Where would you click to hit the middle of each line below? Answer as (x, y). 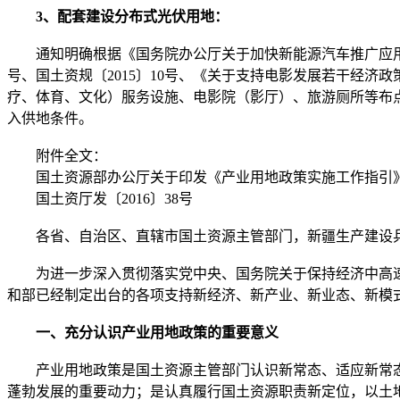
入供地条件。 (50, 118)
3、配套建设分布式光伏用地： (118, 16)
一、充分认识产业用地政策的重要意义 (157, 332)
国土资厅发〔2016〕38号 (100, 198)
